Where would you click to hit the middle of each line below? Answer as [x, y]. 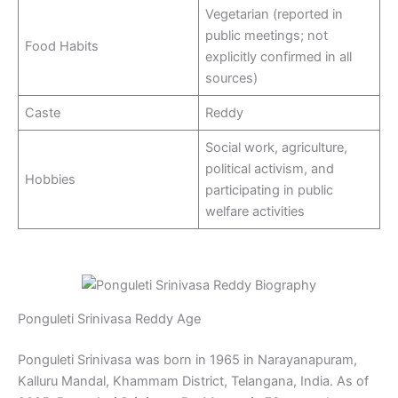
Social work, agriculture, [277, 147]
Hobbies [51, 179]
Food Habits [62, 46]
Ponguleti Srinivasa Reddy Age [109, 319]
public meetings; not [267, 35]
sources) [232, 78]
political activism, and [270, 168]
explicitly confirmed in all [279, 56]
